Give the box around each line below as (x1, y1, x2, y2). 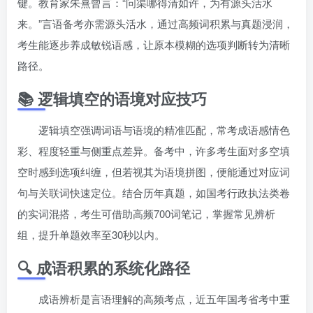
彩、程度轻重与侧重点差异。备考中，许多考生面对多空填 (17, 143, 290, 158)
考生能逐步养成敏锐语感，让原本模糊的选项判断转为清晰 (17, 36, 290, 52)
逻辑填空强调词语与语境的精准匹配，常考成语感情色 (38, 122, 290, 137)
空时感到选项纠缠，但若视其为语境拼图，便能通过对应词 (17, 163, 290, 179)
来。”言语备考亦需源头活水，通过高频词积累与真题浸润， (17, 15, 293, 31)
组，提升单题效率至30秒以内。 (17, 226, 165, 242)
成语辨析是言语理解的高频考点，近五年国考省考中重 (38, 291, 290, 306)
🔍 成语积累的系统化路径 (17, 256, 190, 279)
